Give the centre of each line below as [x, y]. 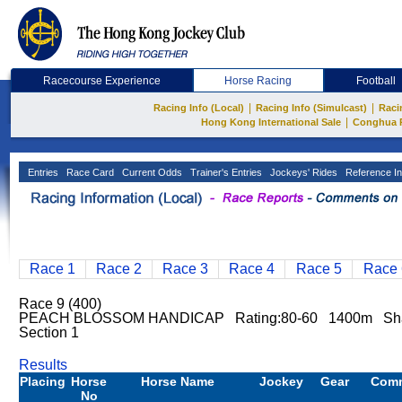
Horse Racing [258, 81]
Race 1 [52, 269]
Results [43, 365]
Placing [43, 381]
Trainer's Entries [225, 172]
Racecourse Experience [101, 81]
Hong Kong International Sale [271, 122]
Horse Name [177, 381]
